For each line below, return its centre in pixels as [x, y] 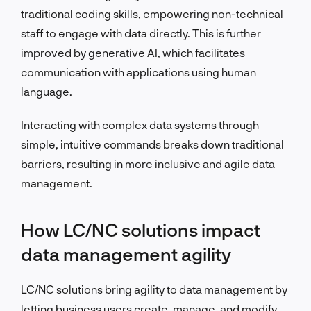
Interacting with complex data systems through [140, 124]
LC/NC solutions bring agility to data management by [154, 289]
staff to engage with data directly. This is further [141, 33]
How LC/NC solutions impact [141, 229]
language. [47, 91]
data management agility [126, 253]
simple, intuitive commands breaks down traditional [152, 144]
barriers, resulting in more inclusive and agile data [148, 163]
